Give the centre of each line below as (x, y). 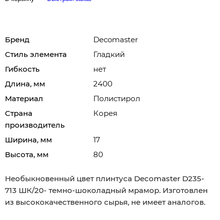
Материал (24, 98)
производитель (35, 125)
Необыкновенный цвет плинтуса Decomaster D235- (105, 178)
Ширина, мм (28, 139)
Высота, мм (27, 154)
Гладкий (109, 54)
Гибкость (22, 69)
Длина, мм (25, 83)
